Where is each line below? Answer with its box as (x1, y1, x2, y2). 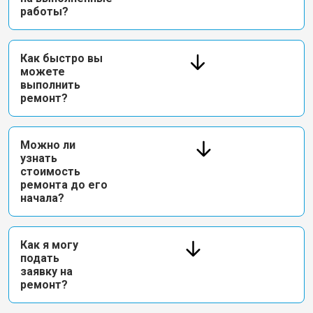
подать (20, 252, 59, 265)
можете (20, 65, 65, 78)
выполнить (20, 78, 80, 92)
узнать (20, 152, 57, 165)
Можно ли (20, 138, 75, 152)
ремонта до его (20, 178, 108, 191)
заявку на (20, 265, 73, 278)
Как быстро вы (20, 52, 103, 65)
